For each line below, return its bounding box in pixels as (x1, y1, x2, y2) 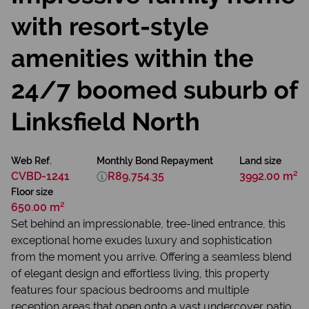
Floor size (11, 186, 53, 197)
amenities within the (11, 43, 254, 72)
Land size (239, 155, 281, 166)
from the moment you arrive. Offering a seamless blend (11, 250, 292, 263)
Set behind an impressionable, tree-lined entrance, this (11, 217, 286, 230)
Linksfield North (11, 107, 200, 136)
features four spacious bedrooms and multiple (11, 283, 249, 297)
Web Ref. (11, 155, 52, 166)
